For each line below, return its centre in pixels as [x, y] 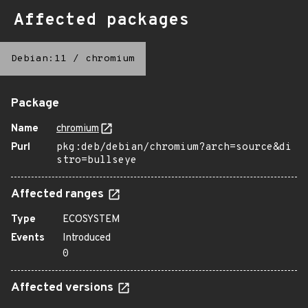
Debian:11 [39, 59]
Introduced [87, 238]
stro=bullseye [97, 161]
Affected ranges [59, 195]
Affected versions [64, 288]
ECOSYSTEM [91, 220]
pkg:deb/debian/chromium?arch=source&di [174, 147]
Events [28, 238]
